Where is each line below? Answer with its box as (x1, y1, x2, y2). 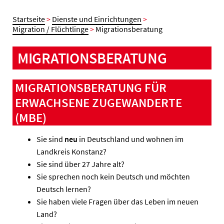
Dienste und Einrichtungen (52, 14, 141, 24)
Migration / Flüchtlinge (12, 24, 88, 34)
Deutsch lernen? (36, 184, 91, 194)
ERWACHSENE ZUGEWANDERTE (15, 94, 182, 111)
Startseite (12, 14, 45, 24)
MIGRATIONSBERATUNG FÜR (15, 79, 166, 96)
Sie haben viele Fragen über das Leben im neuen (36, 196, 198, 207)
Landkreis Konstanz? (36, 146, 106, 157)
